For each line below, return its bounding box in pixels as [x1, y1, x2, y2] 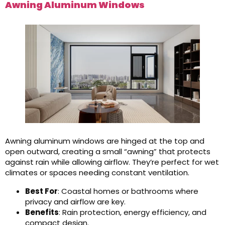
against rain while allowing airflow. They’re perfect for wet [5, 157, 219, 167]
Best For [25, 186, 58, 196]
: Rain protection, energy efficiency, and [59, 207, 206, 217]
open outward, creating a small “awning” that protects [5, 146, 210, 157]
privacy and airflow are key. [25, 196, 126, 207]
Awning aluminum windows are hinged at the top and [5, 136, 204, 146]
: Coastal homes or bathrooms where [58, 186, 198, 196]
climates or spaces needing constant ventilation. [5, 167, 189, 178]
